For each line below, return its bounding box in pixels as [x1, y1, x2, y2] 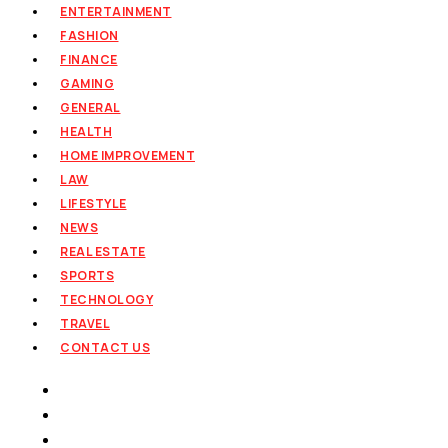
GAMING [60, 74, 114, 92]
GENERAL [60, 98, 121, 116]
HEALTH [60, 122, 112, 140]
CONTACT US [60, 338, 150, 356]
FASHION [60, 26, 119, 44]
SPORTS [60, 266, 114, 284]
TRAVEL [60, 314, 110, 332]
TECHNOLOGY [60, 290, 153, 308]
